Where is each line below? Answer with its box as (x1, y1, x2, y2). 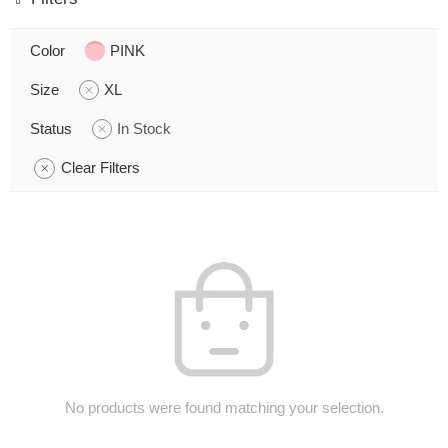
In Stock (117, 120, 171, 137)
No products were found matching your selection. (64, 399, 384, 416)
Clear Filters (61, 159, 140, 176)
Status (30, 120, 72, 137)
